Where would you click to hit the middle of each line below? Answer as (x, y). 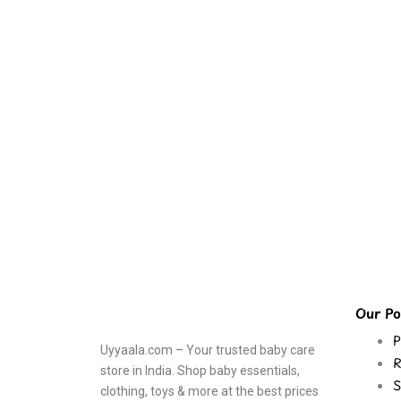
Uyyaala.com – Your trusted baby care (208, 350)
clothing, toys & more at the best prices (209, 391)
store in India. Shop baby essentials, (200, 370)
